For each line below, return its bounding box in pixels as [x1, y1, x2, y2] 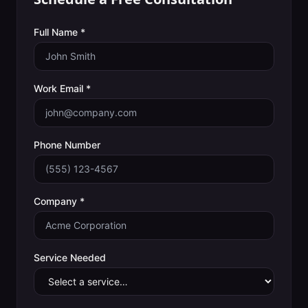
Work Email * [34, 82, 91, 94]
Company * [34, 195, 85, 207]
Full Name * [34, 26, 85, 38]
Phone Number [34, 139, 100, 151]
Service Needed [34, 252, 106, 263]
